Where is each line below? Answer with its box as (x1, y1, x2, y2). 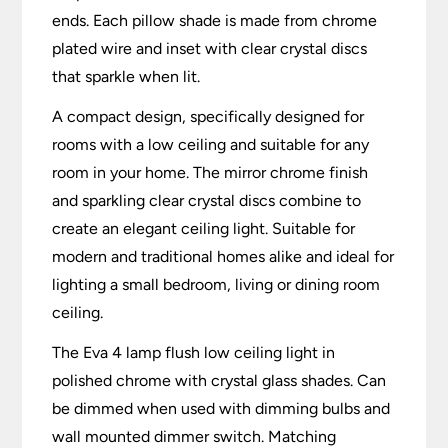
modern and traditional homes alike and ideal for (52, 247, 395, 267)
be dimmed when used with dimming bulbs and (52, 399, 391, 419)
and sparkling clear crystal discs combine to (52, 191, 362, 211)
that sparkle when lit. (52, 67, 201, 87)
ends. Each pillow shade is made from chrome (52, 11, 378, 31)
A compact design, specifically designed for (52, 107, 365, 127)
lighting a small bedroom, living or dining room (52, 275, 381, 295)
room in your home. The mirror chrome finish (52, 163, 369, 183)
